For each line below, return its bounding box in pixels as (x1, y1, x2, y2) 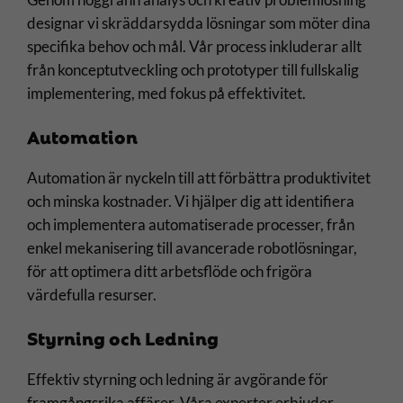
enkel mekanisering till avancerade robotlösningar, (27, 237, 358, 257)
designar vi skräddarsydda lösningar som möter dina (27, 13, 372, 32)
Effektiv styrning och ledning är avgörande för (27, 369, 329, 389)
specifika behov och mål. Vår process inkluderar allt (27, 37, 363, 56)
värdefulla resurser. (27, 284, 157, 304)
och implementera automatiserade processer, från (27, 214, 355, 234)
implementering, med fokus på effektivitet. (27, 84, 307, 103)
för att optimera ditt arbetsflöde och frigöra (27, 261, 313, 281)
